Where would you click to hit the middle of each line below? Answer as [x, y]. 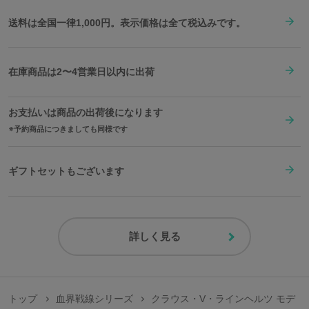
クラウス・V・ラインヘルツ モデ [223, 299]
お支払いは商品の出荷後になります [86, 112]
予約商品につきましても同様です [71, 129]
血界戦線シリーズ [94, 299]
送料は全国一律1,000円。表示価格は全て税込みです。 [127, 22]
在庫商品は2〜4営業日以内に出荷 [81, 72]
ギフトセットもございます [66, 171]
